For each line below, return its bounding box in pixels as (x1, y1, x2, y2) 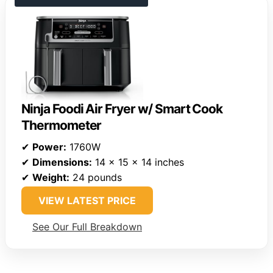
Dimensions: (32, 155, 92, 168)
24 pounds (69, 171, 122, 183)
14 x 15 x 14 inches (92, 155, 184, 168)
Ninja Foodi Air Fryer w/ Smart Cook (21, 101, 223, 116)
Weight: (32, 171, 69, 183)
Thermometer (21, 117, 102, 133)
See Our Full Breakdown (32, 220, 142, 233)
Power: (32, 140, 66, 153)
